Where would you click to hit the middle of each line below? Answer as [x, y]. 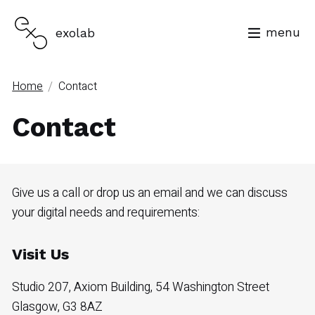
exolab [76, 33]
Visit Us [41, 254]
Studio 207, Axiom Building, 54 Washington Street [141, 287]
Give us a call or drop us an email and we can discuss [150, 193]
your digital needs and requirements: [106, 212]
